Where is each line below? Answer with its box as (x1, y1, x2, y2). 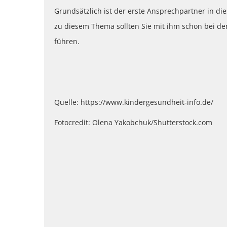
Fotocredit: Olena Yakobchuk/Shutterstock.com (54, 118, 212, 128)
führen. (54, 36, 80, 47)
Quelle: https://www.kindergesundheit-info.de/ (54, 97, 213, 107)
